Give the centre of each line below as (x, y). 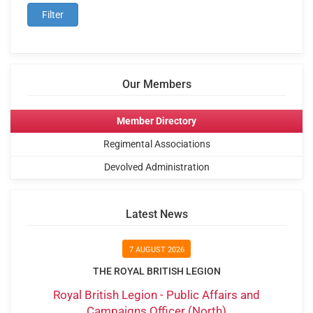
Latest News (156, 214)
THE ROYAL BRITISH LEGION (156, 271)
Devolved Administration (156, 167)
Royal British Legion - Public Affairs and (156, 294)
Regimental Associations (156, 144)
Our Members (156, 85)
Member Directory (156, 121)
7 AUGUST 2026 (156, 249)
